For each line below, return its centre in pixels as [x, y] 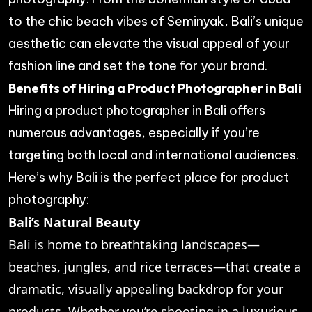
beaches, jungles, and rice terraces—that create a [155, 266]
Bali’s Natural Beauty [74, 222]
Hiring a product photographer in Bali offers [137, 110]
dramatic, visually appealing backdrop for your [146, 289]
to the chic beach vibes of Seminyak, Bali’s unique [156, 21]
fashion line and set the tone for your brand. [138, 65]
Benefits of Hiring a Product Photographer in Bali [155, 88]
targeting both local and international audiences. [154, 155]
